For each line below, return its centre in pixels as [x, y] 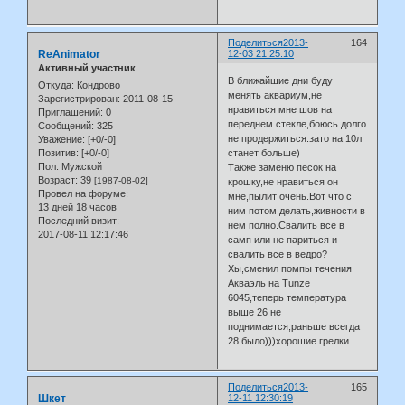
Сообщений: [66, 126]
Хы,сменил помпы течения [290, 268]
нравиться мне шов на [280, 109]
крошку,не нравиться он [283, 181]
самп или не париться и [283, 239]
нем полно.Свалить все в [287, 225]
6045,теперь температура [287, 297]
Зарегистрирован [78, 99]
